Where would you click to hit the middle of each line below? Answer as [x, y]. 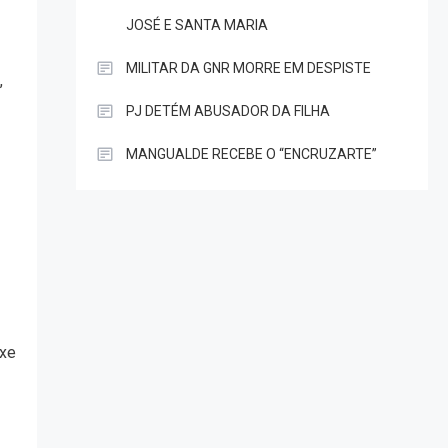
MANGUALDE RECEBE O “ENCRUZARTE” [251, 153]
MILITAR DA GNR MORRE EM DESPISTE [248, 67]
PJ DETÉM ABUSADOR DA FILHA [227, 110]
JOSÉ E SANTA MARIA [196, 24]
